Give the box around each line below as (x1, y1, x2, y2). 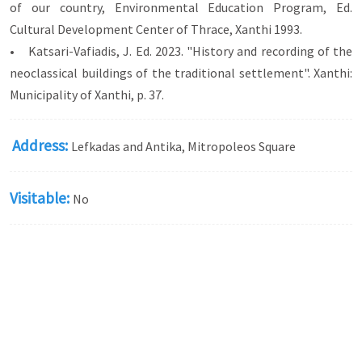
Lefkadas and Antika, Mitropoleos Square (71, 138, 296, 154)
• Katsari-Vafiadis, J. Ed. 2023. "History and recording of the (10, 43, 352, 59)
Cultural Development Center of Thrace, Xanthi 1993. (10, 21, 302, 37)
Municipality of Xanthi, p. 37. (10, 86, 164, 103)
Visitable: (10, 188, 73, 208)
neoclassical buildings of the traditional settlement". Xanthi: (10, 65, 352, 81)
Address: (12, 136, 71, 155)
